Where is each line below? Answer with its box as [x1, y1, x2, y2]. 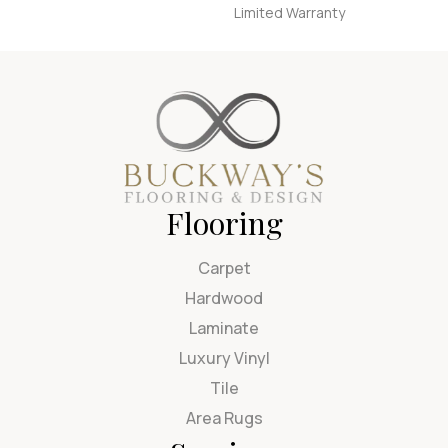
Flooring [165, 202, 283, 243]
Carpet [197, 256, 251, 279]
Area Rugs [185, 406, 263, 429]
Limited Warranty [234, 2, 345, 22]
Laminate [189, 316, 259, 339]
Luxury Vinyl [178, 346, 270, 369]
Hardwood [185, 286, 263, 309]
